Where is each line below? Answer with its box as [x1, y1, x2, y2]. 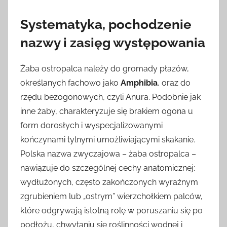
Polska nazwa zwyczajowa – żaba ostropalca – [20, 148, 196, 159]
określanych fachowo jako [20, 78, 121, 88]
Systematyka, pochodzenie [20, 17, 192, 32]
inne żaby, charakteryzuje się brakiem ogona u [20, 106, 193, 116]
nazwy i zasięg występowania [20, 35, 205, 51]
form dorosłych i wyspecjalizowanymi [20, 120, 163, 130]
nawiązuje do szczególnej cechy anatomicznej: [20, 163, 195, 173]
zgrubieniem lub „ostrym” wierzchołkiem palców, [20, 191, 203, 201]
